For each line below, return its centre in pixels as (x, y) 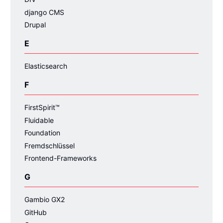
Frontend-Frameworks (60, 158)
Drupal (35, 25)
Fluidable (39, 120)
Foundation (42, 133)
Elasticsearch (46, 66)
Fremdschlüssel (50, 145)
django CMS (44, 12)
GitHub (36, 212)
